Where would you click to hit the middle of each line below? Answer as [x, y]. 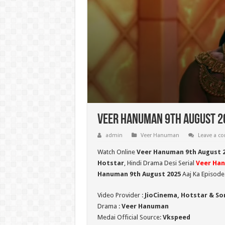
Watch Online [117, 152]
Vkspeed [176, 217]
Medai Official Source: [130, 217]
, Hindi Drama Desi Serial [160, 163]
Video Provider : [121, 195]
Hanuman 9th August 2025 [139, 174]
